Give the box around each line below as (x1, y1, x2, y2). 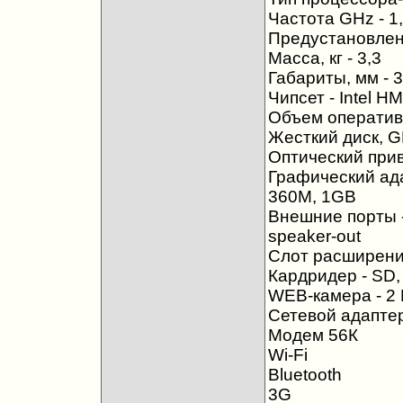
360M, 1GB (267, 187, 356, 206)
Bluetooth (267, 365, 342, 384)
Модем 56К (267, 326, 358, 345)
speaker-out (267, 227, 361, 246)
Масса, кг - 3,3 (267, 49, 381, 67)
